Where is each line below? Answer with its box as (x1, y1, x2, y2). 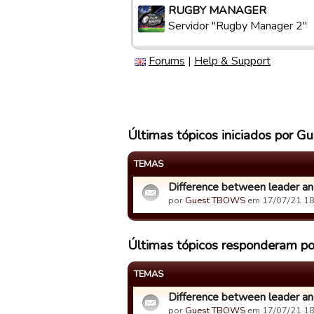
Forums (149, 53, 185, 69)
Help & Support (194, 53, 271, 69)
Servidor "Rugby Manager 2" (168, 18, 307, 34)
